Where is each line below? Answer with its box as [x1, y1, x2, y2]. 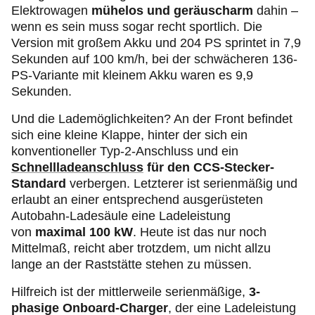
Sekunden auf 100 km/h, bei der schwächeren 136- [11, 52, 297, 67]
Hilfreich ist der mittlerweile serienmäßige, [11, 285, 249, 300]
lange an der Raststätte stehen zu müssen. [11, 257, 252, 272]
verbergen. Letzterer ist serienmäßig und [70, 176, 297, 191]
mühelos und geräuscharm [91, 4, 253, 18]
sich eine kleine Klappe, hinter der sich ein [11, 128, 247, 143]
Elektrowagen [11, 4, 91, 18]
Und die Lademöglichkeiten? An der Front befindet [11, 112, 292, 127]
